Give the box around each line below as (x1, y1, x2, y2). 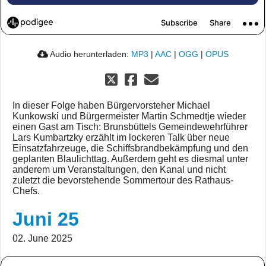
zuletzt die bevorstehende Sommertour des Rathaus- (12, 175, 233, 185)
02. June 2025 (12, 233, 72, 243)
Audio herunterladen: (48, 49, 131, 59)
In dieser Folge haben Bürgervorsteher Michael (12, 100, 210, 110)
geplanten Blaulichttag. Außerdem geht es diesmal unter (12, 154, 248, 164)
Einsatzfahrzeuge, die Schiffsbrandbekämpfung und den (12, 143, 248, 153)
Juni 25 (12, 208, 79, 230)
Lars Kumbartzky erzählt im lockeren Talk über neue (12, 132, 230, 142)
